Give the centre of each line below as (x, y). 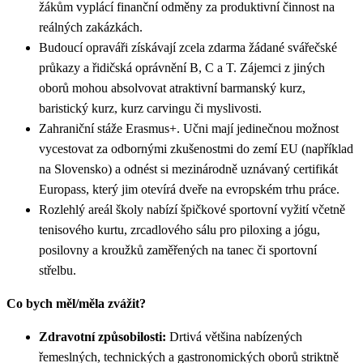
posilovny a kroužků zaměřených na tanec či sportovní (178, 250)
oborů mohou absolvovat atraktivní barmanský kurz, (172, 88)
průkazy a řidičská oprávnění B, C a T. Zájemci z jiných (182, 67)
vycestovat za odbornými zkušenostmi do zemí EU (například (196, 148)
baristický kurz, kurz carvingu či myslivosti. (150, 108)
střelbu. (58, 270)
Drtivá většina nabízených (234, 336)
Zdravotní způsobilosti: (102, 336)
